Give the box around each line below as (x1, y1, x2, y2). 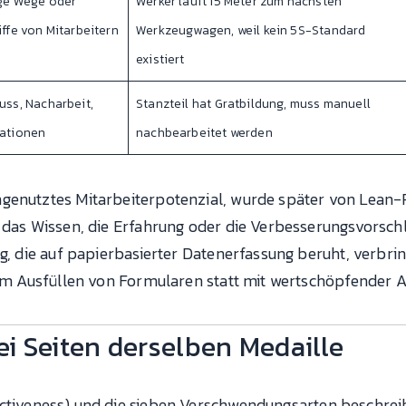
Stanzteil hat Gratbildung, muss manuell (136, 94, 372, 114)
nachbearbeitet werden (136, 123, 273, 143)
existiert (136, 50, 185, 70)
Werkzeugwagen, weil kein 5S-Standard (136, 21, 366, 41)
